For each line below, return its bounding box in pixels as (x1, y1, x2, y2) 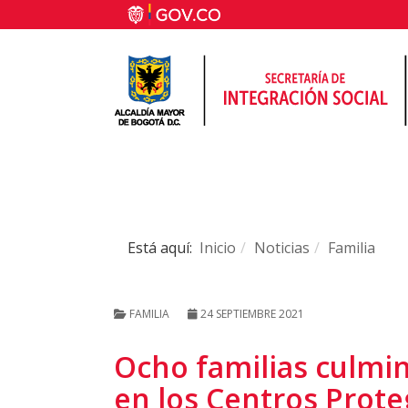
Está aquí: (127, 238, 199, 258)
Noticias (254, 238, 310, 258)
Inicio (199, 238, 236, 258)
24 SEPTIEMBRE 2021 (200, 306, 304, 321)
